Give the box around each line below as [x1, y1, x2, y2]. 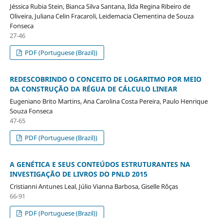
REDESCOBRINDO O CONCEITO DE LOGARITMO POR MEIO [9, 74, 201, 84]
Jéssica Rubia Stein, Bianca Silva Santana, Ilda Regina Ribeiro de [9, 1, 190, 11]
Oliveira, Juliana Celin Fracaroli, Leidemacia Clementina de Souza [9, 11, 194, 20]
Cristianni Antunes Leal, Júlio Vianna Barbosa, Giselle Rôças [9, 182, 178, 191]
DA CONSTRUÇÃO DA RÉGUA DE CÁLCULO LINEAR [9, 84, 177, 93]
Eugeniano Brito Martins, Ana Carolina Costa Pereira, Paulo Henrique [9, 96, 208, 106]
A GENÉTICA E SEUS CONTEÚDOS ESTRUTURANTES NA [9, 159, 190, 169]
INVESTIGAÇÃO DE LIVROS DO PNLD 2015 [9, 169, 147, 179]
